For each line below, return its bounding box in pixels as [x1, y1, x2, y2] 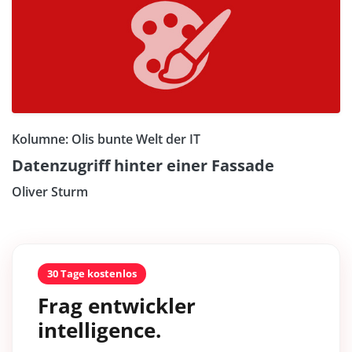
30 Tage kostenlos [47, 266, 137, 281]
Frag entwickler [38, 291, 196, 321]
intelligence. [38, 316, 161, 345]
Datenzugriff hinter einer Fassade [12, 155, 274, 177]
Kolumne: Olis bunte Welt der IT [12, 130, 200, 148]
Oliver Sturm [12, 183, 88, 201]
